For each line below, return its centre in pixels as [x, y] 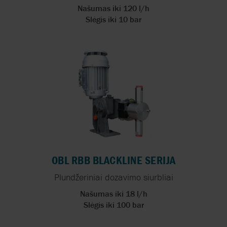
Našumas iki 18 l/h [113, 193]
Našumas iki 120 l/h [113, 8]
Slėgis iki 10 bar [113, 19]
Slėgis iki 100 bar [113, 204]
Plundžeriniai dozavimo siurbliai [113, 177]
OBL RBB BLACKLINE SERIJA [113, 160]
